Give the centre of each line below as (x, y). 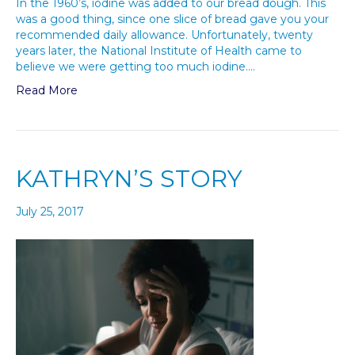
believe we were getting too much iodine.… (136, 67)
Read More (47, 90)
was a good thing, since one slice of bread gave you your (172, 19)
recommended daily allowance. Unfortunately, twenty (164, 35)
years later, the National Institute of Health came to (159, 51)
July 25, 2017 (50, 212)
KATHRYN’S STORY (129, 179)
